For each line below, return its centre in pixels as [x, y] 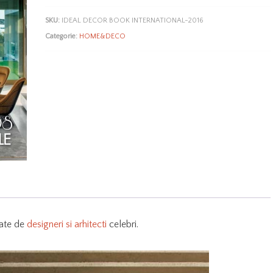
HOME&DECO [103, 36]
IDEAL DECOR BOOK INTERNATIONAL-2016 [133, 20]
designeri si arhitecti [67, 225]
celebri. [122, 225]
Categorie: [62, 36]
